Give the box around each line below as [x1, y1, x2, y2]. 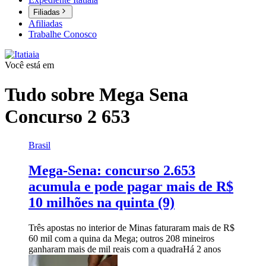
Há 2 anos [183, 243, 221, 254]
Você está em [5, 60, 54, 71]
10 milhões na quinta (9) [28, 195, 175, 211]
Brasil [28, 140, 50, 151]
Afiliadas [28, 18, 62, 29]
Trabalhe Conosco [28, 29, 97, 40]
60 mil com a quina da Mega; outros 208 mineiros [28, 233, 214, 243]
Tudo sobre [5, 83, 99, 105]
